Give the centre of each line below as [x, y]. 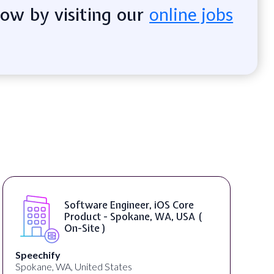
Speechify [38, 254]
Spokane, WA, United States [74, 266]
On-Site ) [85, 228]
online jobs [191, 14]
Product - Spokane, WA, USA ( [133, 217]
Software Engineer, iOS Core [129, 205]
